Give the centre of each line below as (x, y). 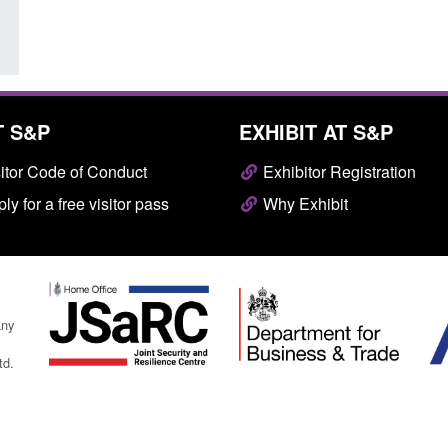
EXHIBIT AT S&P (316, 131)
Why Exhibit (303, 203)
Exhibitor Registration (337, 171)
